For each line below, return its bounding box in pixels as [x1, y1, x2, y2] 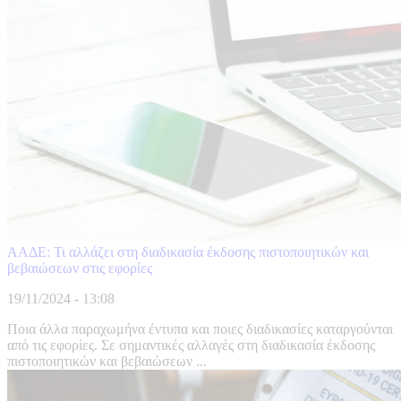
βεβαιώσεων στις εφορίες [7, 260, 152, 277]
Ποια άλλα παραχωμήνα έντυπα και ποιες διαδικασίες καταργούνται [7, 321, 393, 337]
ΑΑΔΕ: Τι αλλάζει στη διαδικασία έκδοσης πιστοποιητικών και [7, 244, 369, 260]
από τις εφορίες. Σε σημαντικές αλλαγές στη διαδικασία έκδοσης [7, 337, 375, 354]
